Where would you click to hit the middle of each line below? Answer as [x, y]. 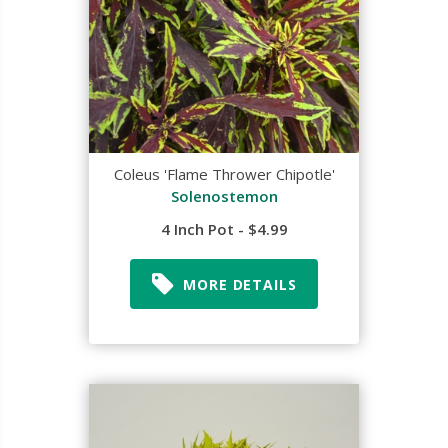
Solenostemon [224, 196]
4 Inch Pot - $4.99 [224, 229]
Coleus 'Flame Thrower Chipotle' [224, 174]
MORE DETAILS [240, 284]
